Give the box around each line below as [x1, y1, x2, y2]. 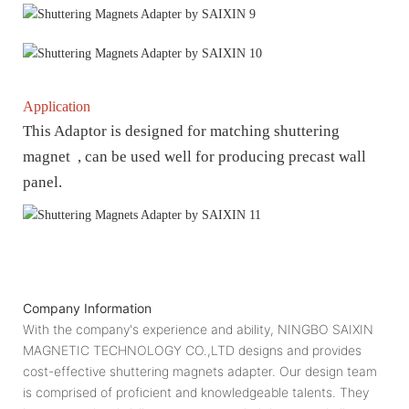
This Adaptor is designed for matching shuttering [23, 121, 340, 140]
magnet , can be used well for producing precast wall [23, 147, 366, 165]
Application [23, 98, 90, 114]
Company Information [23, 299, 152, 316]
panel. [23, 173, 62, 191]
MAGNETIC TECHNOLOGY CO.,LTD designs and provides [23, 341, 362, 358]
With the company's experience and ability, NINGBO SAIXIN [23, 320, 373, 337]
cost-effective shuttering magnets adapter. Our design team [23, 362, 377, 379]
